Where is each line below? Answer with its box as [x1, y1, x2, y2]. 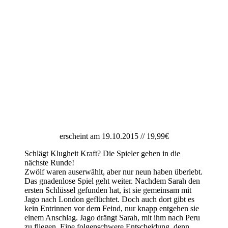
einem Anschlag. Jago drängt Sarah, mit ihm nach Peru [24, 213, 200, 222]
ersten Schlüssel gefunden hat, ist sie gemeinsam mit [24, 186, 191, 195]
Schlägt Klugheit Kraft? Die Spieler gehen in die [24, 149, 180, 158]
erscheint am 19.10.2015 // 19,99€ [59, 132, 169, 141]
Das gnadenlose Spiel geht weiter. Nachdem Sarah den [24, 177, 200, 186]
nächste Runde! [24, 158, 74, 167]
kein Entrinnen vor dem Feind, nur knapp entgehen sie [24, 204, 199, 213]
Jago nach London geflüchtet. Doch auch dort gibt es [24, 195, 194, 204]
